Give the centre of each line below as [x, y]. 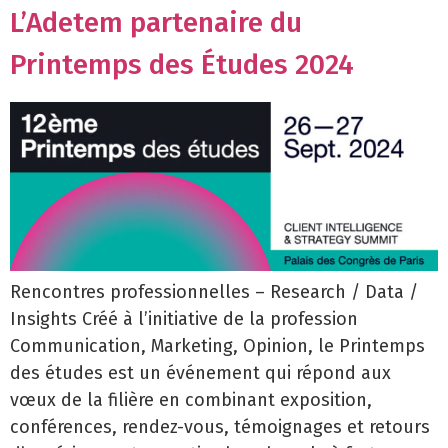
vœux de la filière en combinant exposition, [191, 399]
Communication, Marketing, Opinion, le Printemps [217, 345]
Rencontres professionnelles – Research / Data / [214, 291]
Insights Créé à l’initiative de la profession [184, 318]
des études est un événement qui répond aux [200, 372]
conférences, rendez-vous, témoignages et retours [220, 426]
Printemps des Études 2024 [182, 65]
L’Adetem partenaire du [156, 23]
